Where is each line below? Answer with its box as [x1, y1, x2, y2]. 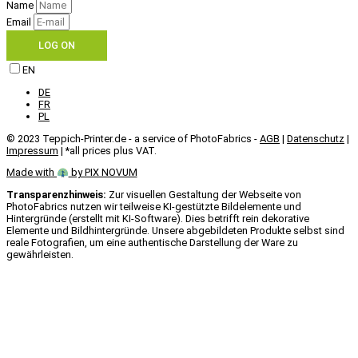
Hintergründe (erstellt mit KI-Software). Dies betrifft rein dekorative [6, 213, 309, 225]
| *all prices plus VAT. [58, 144, 157, 157]
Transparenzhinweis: [6, 189, 106, 201]
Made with [6, 166, 57, 179]
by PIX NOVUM [68, 166, 137, 179]
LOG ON [38, 39, 75, 52]
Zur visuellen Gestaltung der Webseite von [106, 189, 301, 201]
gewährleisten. [6, 249, 74, 261]
